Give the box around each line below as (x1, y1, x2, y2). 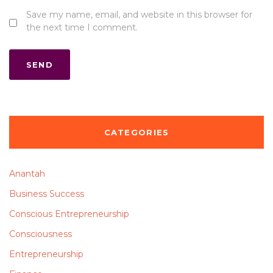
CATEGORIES (104, 127, 169, 138)
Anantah (9, 168, 45, 180)
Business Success (9, 188, 84, 200)
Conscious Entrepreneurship (9, 208, 129, 220)
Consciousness (9, 229, 72, 240)
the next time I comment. (26, 22, 138, 34)
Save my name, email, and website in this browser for (26, 9, 252, 21)
